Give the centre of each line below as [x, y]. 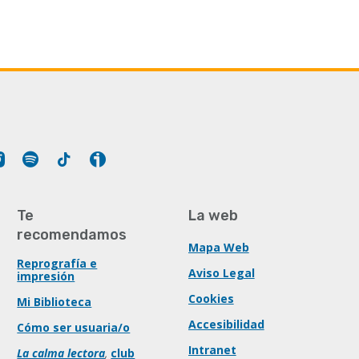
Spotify [62, 156]
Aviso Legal [221, 273]
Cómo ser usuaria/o [74, 327]
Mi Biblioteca [54, 302]
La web [213, 216]
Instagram [36, 156]
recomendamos [72, 235]
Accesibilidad [226, 324]
